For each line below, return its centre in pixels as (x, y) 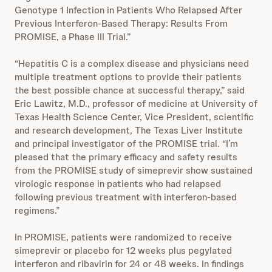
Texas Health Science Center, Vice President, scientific (134, 117)
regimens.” (37, 210)
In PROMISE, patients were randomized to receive (123, 237)
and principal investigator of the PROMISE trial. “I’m (126, 144)
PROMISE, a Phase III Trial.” (73, 37)
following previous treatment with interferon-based (126, 197)
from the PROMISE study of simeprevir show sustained (134, 170)
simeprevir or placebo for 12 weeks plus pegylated (123, 250)
